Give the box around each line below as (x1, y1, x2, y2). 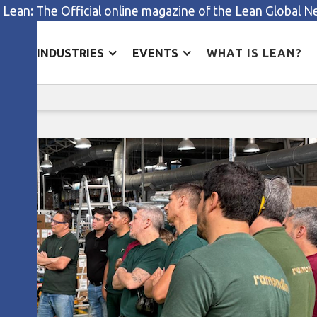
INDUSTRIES (36, 46, 104, 59)
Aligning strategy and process (76, 70, 241, 83)
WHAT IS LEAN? (206, 46, 302, 59)
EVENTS (132, 46, 178, 59)
